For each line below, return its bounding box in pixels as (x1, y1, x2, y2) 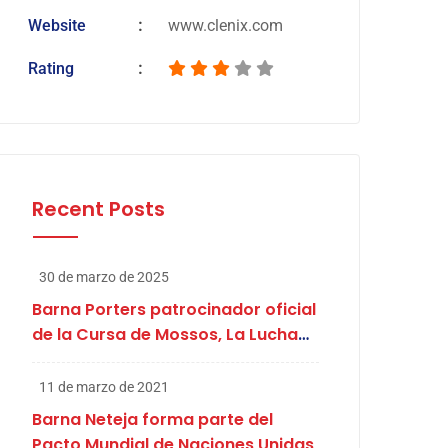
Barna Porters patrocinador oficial (31, 298, 316, 321)
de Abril (31, 348, 94, 371)
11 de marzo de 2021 (38, 379, 169, 395)
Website (27, 16, 86, 35)
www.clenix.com (167, 16, 283, 35)
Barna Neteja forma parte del (31, 408, 273, 431)
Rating (27, 59, 74, 78)
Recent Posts (31, 195, 165, 223)
